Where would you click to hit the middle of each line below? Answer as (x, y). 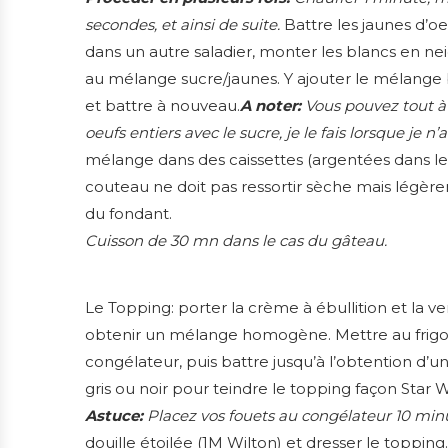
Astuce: (114, 416)
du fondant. (128, 214)
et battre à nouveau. (162, 106)
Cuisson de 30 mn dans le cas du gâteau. (236, 241)
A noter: (270, 106)
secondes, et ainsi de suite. (182, 25)
